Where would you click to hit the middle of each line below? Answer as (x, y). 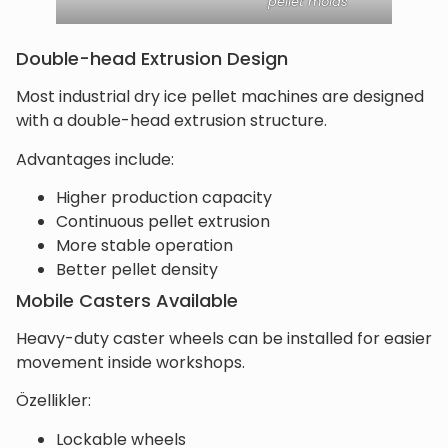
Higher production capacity (164, 197)
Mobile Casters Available (127, 300)
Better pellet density (137, 269)
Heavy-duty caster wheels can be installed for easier (224, 338)
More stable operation (144, 245)
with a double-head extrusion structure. (171, 121)
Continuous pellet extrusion (163, 221)
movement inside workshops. (130, 362)
